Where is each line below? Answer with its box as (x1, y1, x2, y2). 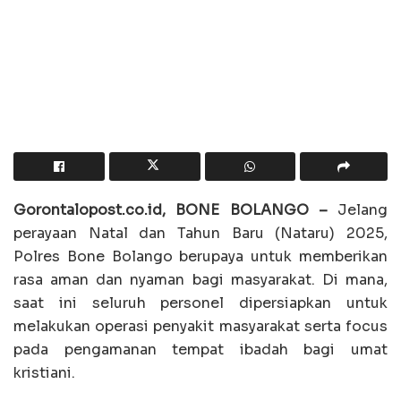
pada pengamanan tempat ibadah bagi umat (13, 340, 388, 360)
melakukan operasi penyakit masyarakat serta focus (13, 317, 388, 337)
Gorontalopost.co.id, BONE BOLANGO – (13, 200, 328, 220)
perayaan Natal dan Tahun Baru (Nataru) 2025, (13, 224, 388, 243)
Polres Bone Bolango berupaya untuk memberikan (13, 247, 388, 267)
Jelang (327, 200, 388, 220)
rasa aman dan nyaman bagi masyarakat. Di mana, (13, 270, 388, 290)
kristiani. (13, 363, 75, 383)
